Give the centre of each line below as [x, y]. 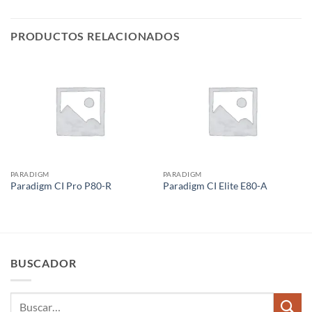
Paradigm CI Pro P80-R [61, 186]
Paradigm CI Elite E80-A [215, 186]
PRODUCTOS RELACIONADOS [95, 36]
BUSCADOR [44, 263]
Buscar [25, 299]
